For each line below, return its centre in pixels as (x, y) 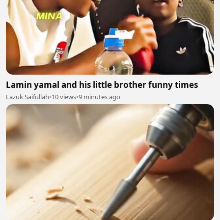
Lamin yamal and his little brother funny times (102, 84)
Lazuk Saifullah (27, 96)
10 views (64, 96)
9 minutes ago (99, 96)
